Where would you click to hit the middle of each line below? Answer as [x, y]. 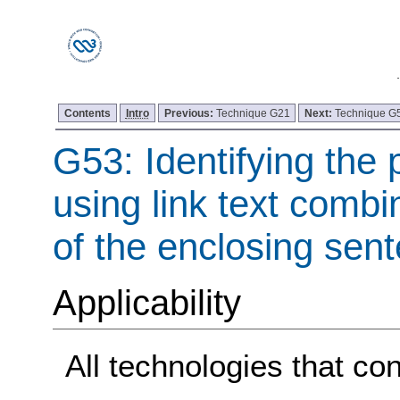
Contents [88, 112]
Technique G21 [253, 112]
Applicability [146, 303]
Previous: [190, 112]
